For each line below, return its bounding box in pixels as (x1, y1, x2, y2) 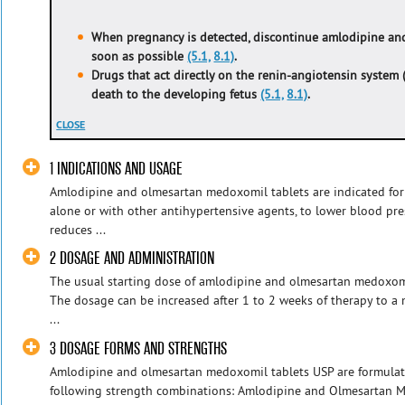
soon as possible (91, 48, 188, 65)
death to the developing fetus (91, 86, 261, 103)
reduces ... (50, 221, 107, 238)
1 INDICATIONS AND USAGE (50, 157, 184, 179)
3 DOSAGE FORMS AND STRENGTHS (50, 337, 228, 359)
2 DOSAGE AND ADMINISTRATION (50, 248, 215, 269)
